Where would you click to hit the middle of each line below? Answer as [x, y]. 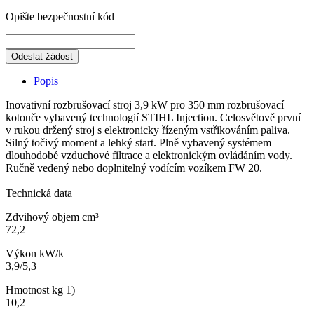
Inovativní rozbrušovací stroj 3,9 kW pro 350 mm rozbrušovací [145, 104]
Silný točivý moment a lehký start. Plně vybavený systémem [138, 142]
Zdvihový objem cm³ [52, 217]
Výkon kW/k [35, 253]
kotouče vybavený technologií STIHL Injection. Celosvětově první [153, 117]
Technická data [39, 193]
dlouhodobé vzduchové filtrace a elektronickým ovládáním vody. [149, 155]
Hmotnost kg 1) [40, 289]
